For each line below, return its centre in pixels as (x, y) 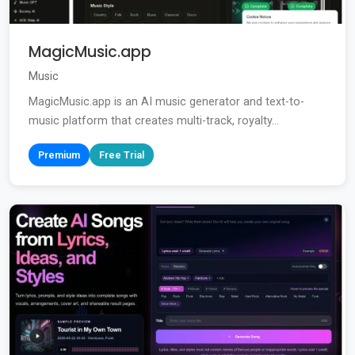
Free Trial (122, 155)
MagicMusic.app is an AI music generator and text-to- (166, 102)
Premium (59, 155)
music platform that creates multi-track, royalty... (154, 121)
